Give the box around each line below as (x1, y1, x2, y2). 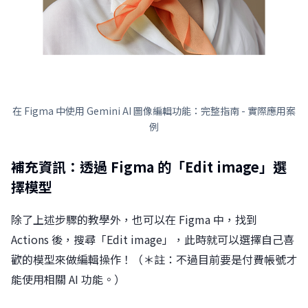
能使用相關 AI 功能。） (11, 271, 125, 288)
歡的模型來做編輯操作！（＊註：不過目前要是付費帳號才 (11, 251, 297, 268)
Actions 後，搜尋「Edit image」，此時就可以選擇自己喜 (11, 231, 294, 248)
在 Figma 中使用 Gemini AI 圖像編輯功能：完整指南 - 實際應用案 (12, 104, 296, 118)
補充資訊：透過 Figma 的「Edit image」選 (11, 157, 287, 177)
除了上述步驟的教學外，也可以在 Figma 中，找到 (11, 211, 257, 228)
